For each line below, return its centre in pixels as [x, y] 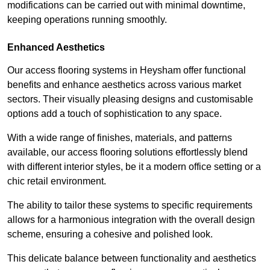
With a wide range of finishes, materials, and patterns [120, 138]
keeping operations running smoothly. [87, 20]
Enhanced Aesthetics [56, 48]
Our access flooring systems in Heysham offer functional [127, 71]
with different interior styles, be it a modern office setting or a [134, 167]
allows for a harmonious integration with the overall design [131, 220]
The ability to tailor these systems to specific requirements [130, 206]
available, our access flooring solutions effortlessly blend [127, 152]
